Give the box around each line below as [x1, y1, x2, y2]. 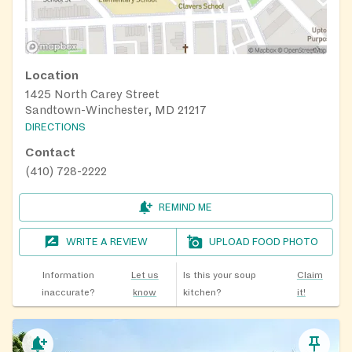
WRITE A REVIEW [66, 236, 148, 248]
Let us [130, 270, 159, 281]
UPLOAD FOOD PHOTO [209, 236, 319, 248]
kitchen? [182, 288, 222, 299]
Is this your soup [182, 270, 256, 281]
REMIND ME [159, 202, 212, 214]
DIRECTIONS [25, 122, 86, 134]
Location [25, 69, 79, 82]
